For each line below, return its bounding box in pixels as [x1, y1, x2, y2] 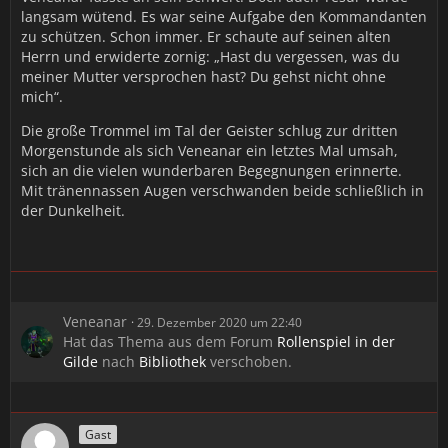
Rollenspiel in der [277, 332, 395, 352]
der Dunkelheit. [21, 201, 125, 221]
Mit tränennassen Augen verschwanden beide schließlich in [21, 181, 424, 201]
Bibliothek [139, 352, 206, 372]
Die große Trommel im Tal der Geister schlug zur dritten [21, 121, 398, 141]
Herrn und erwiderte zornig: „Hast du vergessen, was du [21, 47, 400, 67]
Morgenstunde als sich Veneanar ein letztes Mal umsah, [21, 141, 398, 161]
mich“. [21, 87, 63, 107]
